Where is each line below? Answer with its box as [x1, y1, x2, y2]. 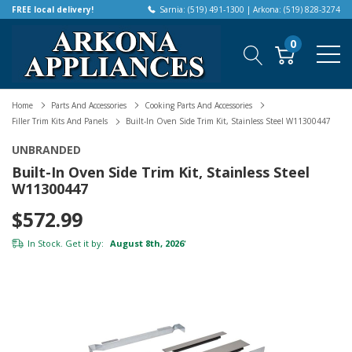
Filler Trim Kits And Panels [12, 115, 108, 127]
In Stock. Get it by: [27, 236, 104, 249]
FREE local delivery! [12, 4, 93, 15]
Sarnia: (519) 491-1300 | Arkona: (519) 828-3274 [159, 4, 340, 15]
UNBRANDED [12, 141, 81, 157]
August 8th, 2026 [108, 236, 184, 249]
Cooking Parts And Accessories [145, 100, 252, 111]
